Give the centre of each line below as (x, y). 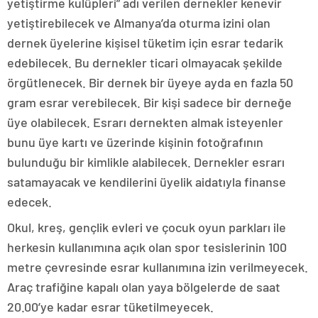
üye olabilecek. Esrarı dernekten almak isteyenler (145, 122)
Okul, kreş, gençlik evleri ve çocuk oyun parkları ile (147, 227)
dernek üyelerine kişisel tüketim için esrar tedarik (145, 43)
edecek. (29, 202)
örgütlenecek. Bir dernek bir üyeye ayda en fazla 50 (150, 83)
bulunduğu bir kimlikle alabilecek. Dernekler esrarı (146, 162)
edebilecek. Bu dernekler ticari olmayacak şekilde (145, 63)
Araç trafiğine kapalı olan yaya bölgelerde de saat (144, 287)
